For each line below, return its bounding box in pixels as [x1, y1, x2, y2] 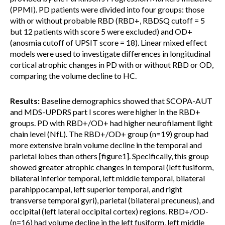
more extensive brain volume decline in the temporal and [10, 140, 202, 150]
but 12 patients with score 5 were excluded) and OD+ [10, 27, 192, 36]
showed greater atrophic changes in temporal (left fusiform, [10, 162, 213, 172]
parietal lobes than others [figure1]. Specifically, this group [10, 151, 209, 161]
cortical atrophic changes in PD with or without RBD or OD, [10, 60, 213, 69]
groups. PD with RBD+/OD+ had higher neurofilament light [10, 118, 212, 128]
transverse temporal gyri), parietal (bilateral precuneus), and [10, 195, 214, 205]
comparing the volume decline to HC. [10, 71, 137, 80]
